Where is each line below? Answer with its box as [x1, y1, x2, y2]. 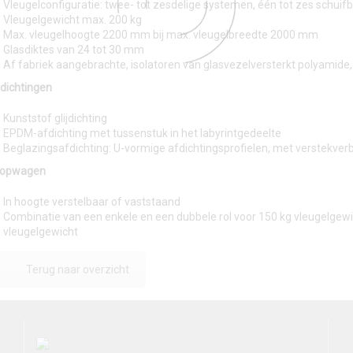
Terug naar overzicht [26, 263, 129, 276]
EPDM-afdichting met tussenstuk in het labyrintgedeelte [3, 127, 281, 139]
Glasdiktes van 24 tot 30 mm [3, 43, 144, 56]
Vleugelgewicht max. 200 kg [3, 13, 142, 26]
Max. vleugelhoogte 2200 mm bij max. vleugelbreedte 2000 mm [3, 28, 318, 41]
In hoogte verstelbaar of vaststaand [3, 195, 180, 208]
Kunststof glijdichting [3, 112, 107, 124]
